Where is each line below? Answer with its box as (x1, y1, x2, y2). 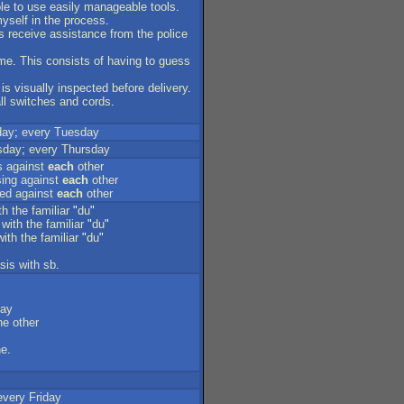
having (107, 54, 142, 68)
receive (8, 27, 46, 41)
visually (14, 81, 54, 95)
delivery (148, 81, 188, 95)
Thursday (61, 142, 110, 156)
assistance (50, 27, 106, 41)
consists (46, 54, 90, 68)
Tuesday (54, 125, 99, 139)
